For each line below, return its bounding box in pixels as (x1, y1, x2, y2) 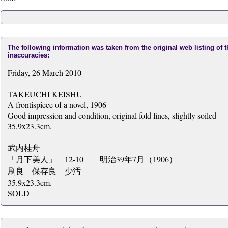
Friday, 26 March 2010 (7, 67, 81, 78)
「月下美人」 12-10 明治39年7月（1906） (7, 154, 177, 164)
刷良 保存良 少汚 (7, 165, 81, 176)
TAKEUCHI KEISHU (7, 89, 82, 99)
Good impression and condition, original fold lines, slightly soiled (7, 110, 216, 121)
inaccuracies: (7, 51, 49, 59)
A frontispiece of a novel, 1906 (7, 99, 106, 110)
